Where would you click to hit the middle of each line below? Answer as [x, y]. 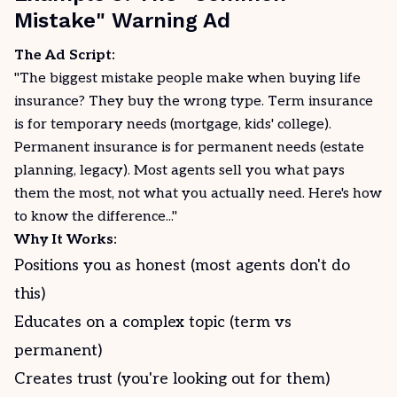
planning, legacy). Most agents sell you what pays [179, 171]
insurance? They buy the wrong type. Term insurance [194, 101]
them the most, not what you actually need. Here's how [198, 194]
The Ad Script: [65, 55]
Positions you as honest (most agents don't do [182, 265]
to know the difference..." [96, 217]
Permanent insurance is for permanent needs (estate [189, 148]
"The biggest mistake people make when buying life [187, 78]
